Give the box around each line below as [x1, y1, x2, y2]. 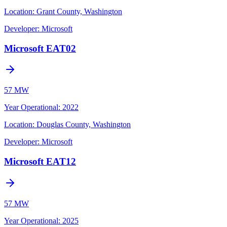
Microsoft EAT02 [4, 43, 76, 54]
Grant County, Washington [36, 7, 122, 16]
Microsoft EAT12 [4, 156, 76, 167]
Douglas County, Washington [36, 120, 131, 129]
